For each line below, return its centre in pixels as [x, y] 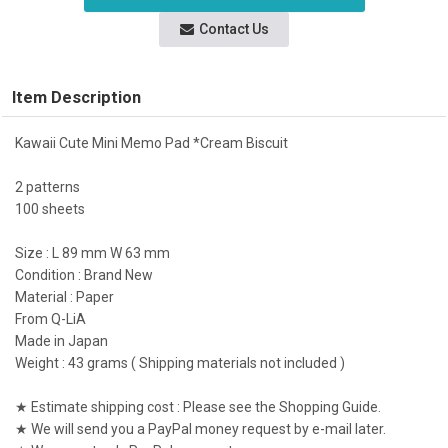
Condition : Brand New [84, 275]
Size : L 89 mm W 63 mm [92, 253]
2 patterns [47, 187]
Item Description [76, 97]
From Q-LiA [50, 319]
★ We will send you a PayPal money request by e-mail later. [200, 429]
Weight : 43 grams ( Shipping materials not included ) [180, 363]
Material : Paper [64, 297]
